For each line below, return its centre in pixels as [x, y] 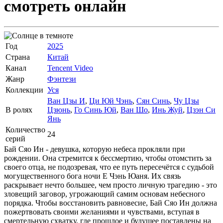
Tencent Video [70, 68]
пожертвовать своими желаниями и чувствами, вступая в [102, 212]
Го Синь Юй [95, 110]
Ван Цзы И [66, 101]
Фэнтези [62, 79]
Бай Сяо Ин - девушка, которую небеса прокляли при [95, 149]
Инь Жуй [167, 110]
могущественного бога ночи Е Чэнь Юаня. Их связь [92, 176]
